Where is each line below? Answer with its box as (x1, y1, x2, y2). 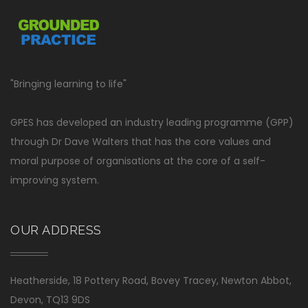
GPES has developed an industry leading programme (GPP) (10, 115, 294, 129)
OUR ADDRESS (10, 222, 102, 237)
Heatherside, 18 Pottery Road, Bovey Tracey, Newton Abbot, (10, 273, 291, 287)
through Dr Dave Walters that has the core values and (10, 134, 271, 148)
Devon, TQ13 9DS (10, 292, 90, 307)
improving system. (10, 173, 99, 187)
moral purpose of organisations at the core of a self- (10, 153, 265, 168)
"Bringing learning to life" (10, 76, 126, 91)
